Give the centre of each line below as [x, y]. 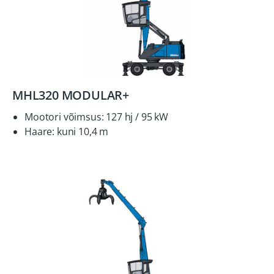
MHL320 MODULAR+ [71, 95]
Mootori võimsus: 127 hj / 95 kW [97, 117]
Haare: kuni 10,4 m [67, 131]
